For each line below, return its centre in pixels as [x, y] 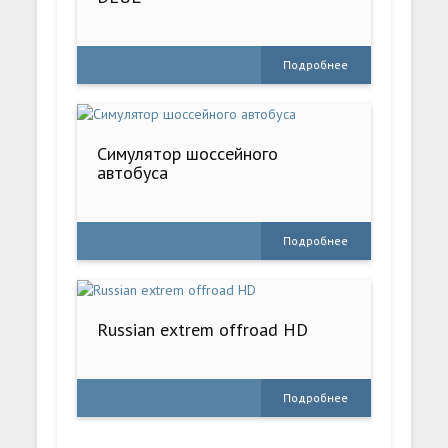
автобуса [133, 173]
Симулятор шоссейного [188, 154]
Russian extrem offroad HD [203, 330]
